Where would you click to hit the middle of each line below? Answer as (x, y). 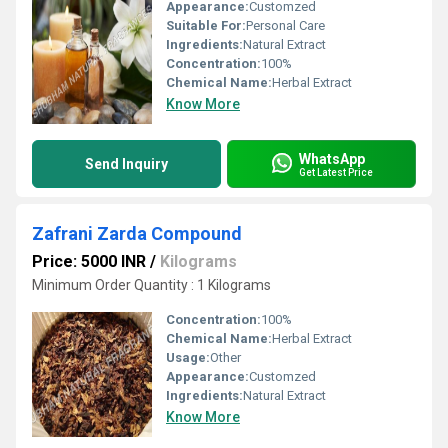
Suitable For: (206, 25)
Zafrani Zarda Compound (137, 233)
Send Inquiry (126, 164)
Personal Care (285, 25)
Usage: (188, 357)
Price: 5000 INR (89, 261)
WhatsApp (332, 158)
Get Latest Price (336, 172)
